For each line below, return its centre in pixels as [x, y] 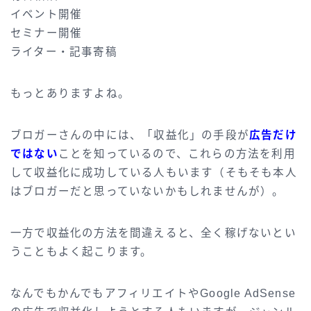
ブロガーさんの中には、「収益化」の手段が [130, 135]
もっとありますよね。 [70, 93]
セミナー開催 [47, 33]
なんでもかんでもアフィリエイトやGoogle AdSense [153, 293]
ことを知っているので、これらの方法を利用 [177, 153]
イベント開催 [47, 14]
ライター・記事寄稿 [64, 51]
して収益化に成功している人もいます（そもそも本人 [154, 172]
